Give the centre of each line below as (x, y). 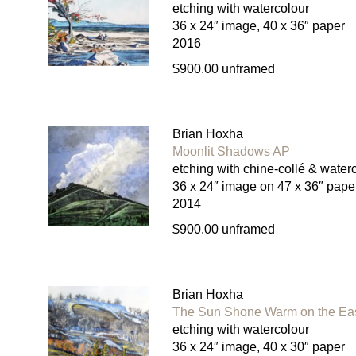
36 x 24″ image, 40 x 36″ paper (258, 26)
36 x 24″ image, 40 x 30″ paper (258, 347)
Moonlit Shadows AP (231, 152)
